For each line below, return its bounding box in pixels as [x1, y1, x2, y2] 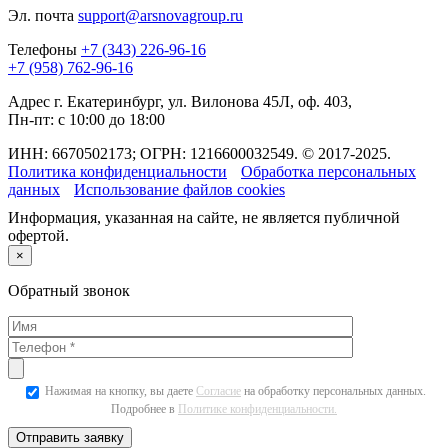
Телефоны [8, 40, 77, 58]
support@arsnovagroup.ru [78, 6, 243, 24]
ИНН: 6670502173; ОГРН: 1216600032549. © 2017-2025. [8, 144, 411, 162]
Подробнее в [111, 401, 178, 416]
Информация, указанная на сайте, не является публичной [8, 208, 400, 226]
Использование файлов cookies [74, 180, 285, 198]
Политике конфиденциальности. [178, 401, 337, 416]
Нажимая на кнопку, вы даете [42, 383, 196, 398]
